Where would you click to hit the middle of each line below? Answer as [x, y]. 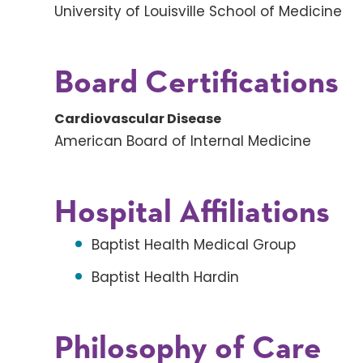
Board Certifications [197, 84]
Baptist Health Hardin [166, 278]
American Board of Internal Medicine [183, 141]
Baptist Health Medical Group [194, 245]
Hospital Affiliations [192, 214]
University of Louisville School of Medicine [199, 12]
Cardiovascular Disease [138, 119]
